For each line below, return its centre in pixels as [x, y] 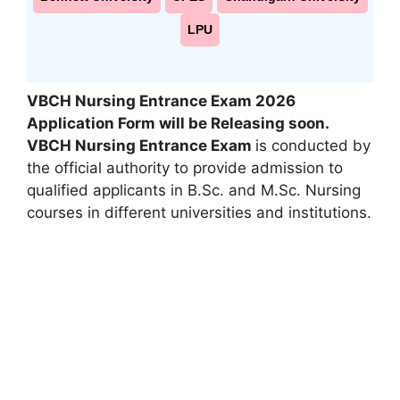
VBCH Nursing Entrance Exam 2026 [161, 100]
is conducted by [313, 145]
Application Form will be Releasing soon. [178, 123]
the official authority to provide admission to [185, 167]
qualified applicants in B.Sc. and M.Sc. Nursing [194, 190]
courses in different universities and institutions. [199, 212]
